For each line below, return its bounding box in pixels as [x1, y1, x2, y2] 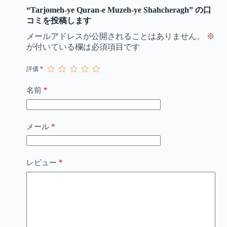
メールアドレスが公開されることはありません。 [26, 32, 205, 41]
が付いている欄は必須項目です [26, 43, 140, 52]
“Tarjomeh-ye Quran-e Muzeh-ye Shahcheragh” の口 [26, 6, 211, 15]
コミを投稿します [26, 16, 91, 25]
